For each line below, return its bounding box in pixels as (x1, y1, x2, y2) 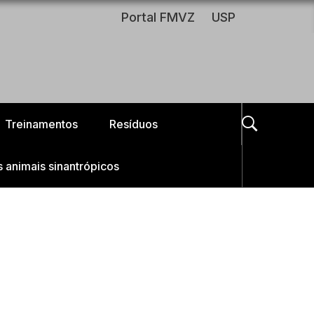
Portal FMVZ (121, 10, 195, 25)
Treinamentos (4, 117, 78, 131)
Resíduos (109, 117, 158, 131)
